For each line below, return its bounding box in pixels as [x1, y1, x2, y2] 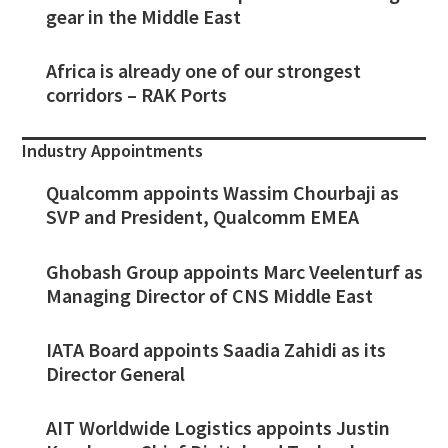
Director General [46, 360, 186, 386]
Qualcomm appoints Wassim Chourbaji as [46, 180, 400, 206]
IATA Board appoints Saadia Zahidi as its [46, 336, 387, 362]
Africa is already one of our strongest [46, 58, 362, 84]
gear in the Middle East [46, 4, 242, 30]
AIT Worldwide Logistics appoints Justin [46, 414, 391, 440]
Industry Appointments [22, 139, 204, 163]
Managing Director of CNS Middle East [46, 282, 374, 308]
